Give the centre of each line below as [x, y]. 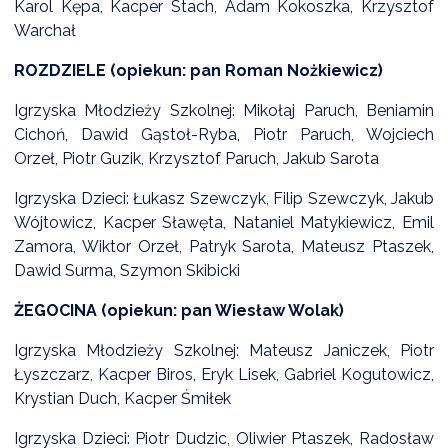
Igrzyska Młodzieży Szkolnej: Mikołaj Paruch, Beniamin [224, 111]
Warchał [45, 31]
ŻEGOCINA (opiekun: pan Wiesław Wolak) [181, 311]
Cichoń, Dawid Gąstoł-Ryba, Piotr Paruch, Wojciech [224, 135]
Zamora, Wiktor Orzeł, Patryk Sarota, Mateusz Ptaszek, [224, 247]
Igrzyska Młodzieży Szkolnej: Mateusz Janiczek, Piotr [224, 351]
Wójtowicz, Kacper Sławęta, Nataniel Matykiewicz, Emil [224, 223]
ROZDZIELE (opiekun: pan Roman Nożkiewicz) [200, 71]
